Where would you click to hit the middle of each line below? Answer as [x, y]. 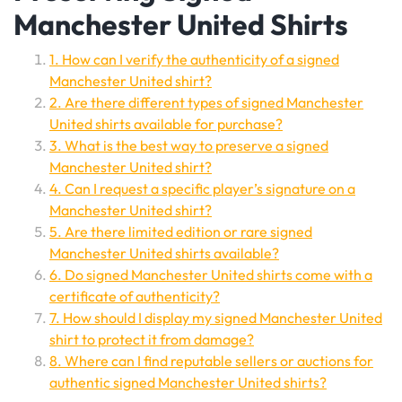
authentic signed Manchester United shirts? [188, 382]
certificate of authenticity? [135, 296]
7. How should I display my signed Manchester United [216, 318]
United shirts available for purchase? [166, 124]
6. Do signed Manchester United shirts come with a [211, 275]
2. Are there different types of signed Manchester [206, 102]
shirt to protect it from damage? [152, 339]
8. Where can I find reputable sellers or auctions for [211, 361]
